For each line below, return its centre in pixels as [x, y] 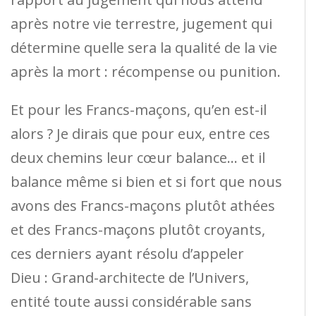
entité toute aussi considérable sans [131, 301]
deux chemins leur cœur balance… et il [138, 157]
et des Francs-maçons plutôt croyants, [138, 229]
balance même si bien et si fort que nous [146, 181]
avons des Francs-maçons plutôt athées [143, 205]
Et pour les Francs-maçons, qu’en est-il [139, 109]
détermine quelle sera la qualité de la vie [144, 47]
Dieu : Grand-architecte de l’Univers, [130, 277]
